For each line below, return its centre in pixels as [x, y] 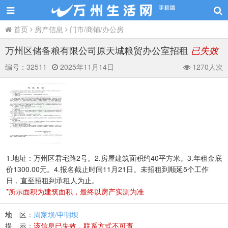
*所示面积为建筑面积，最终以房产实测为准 [75, 191]
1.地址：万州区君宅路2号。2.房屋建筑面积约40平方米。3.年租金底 [114, 158]
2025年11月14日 [86, 67]
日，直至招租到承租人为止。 [52, 180]
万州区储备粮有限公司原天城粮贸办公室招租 [98, 50]
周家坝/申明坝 [56, 214]
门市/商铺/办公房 [97, 29]
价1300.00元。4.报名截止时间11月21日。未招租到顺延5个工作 [107, 169]
